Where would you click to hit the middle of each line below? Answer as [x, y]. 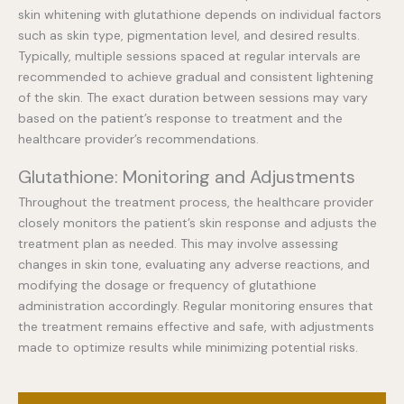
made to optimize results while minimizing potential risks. [188, 347]
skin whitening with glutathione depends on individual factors [200, 14]
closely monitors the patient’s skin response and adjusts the [197, 222]
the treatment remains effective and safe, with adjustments [196, 326]
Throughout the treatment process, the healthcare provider [196, 202]
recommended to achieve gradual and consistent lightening [196, 76]
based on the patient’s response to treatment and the [180, 118]
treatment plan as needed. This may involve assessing [178, 243]
